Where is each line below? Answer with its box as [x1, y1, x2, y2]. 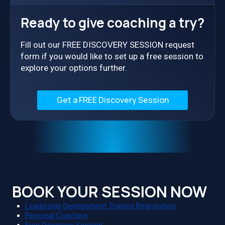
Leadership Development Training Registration [25, 201, 176, 211]
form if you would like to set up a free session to [21, 51, 203, 61]
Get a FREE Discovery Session [56, 94, 169, 105]
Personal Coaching [25, 211, 87, 220]
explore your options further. [21, 62, 127, 73]
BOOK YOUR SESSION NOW [12, 181, 207, 202]
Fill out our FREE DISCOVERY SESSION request [21, 39, 194, 50]
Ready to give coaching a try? [21, 13, 204, 32]
